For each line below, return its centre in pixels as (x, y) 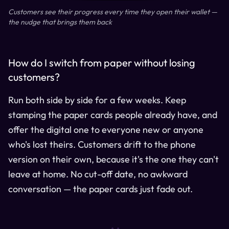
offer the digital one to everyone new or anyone (106, 129)
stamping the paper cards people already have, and (113, 114)
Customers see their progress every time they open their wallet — (113, 12)
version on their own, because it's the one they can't (113, 159)
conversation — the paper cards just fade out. (100, 189)
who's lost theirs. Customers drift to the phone (102, 144)
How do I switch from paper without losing (102, 62)
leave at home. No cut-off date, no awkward (98, 174)
